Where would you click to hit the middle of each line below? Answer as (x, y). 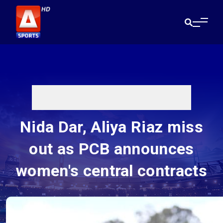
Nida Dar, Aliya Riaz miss (111, 127)
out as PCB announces (111, 149)
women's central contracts (111, 171)
